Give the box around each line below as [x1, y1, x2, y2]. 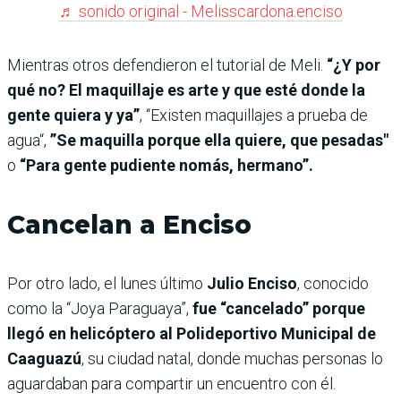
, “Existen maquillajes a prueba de [140, 106, 368, 124]
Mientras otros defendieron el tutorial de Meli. [7, 55, 327, 74]
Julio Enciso [203, 274, 297, 293]
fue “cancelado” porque [189, 299, 365, 318]
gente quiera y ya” [7, 106, 140, 124]
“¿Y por [327, 55, 380, 74]
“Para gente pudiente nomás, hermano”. [20, 156, 313, 175]
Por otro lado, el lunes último [7, 274, 203, 293]
